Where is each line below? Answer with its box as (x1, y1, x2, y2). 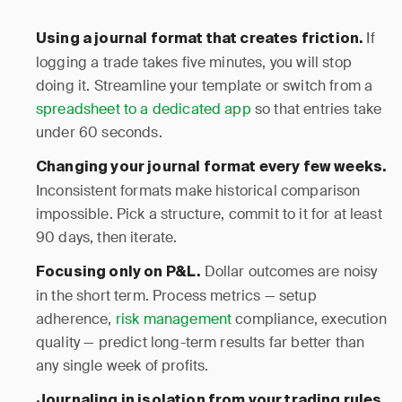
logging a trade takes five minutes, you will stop (36, 53, 352, 72)
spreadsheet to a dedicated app (36, 100, 251, 118)
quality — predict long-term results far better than (36, 333, 365, 352)
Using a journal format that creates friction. (36, 32, 363, 47)
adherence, (36, 310, 116, 328)
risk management (115, 310, 232, 328)
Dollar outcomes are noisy (200, 262, 378, 281)
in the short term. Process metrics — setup (36, 286, 317, 305)
